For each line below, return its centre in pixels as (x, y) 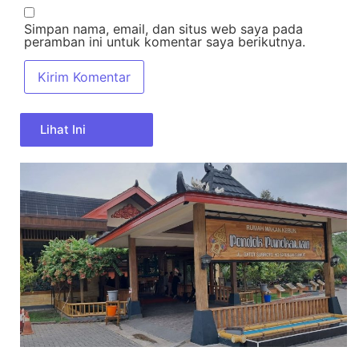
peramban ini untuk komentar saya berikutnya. (165, 42)
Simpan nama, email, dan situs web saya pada (163, 29)
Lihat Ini (63, 130)
